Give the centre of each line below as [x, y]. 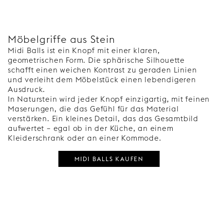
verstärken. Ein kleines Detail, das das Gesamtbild [103, 119]
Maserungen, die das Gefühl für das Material [93, 109]
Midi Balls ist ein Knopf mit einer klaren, [84, 51]
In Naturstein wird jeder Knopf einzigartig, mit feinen [109, 99]
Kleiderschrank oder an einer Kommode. [85, 138]
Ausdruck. [27, 90]
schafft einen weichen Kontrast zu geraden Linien [102, 70]
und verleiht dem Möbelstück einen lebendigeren [102, 80]
